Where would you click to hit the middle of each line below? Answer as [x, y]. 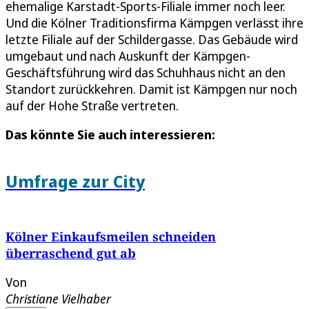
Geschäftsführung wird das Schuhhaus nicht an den [146, 72]
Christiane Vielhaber [58, 298]
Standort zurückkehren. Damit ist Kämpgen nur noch [151, 89]
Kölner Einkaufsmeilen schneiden [111, 236]
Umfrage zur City [75, 181]
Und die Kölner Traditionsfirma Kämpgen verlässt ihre [154, 23]
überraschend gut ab [71, 253]
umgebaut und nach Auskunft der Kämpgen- [128, 56]
